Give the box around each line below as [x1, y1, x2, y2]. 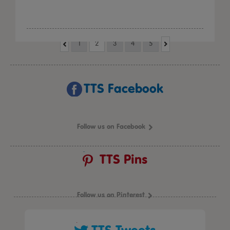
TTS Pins [100, 151, 147, 167]
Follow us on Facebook [76, 122, 145, 131]
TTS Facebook [84, 81, 163, 97]
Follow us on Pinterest [77, 190, 145, 199]
